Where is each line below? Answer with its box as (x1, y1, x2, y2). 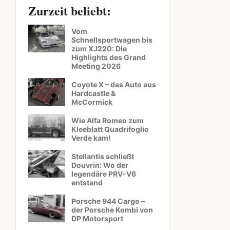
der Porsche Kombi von (71, 205, 153, 214)
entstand (71, 178, 103, 187)
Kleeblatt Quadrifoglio (71, 125, 149, 133)
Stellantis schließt (71, 152, 134, 161)
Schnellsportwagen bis (71, 35, 152, 44)
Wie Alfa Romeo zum (71, 116, 144, 125)
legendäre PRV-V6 (71, 169, 136, 178)
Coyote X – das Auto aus (71, 80, 156, 89)
